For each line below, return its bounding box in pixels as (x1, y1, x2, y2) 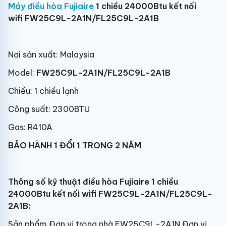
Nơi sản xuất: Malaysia (8, 49, 94, 60)
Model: (8, 68, 36, 78)
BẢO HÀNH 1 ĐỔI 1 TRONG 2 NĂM (8, 140, 141, 150)
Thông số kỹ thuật (8, 177, 83, 187)
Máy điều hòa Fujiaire (8, 1, 94, 11)
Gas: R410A (8, 122, 52, 132)
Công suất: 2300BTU (8, 104, 90, 114)
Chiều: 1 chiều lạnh (8, 86, 79, 96)
